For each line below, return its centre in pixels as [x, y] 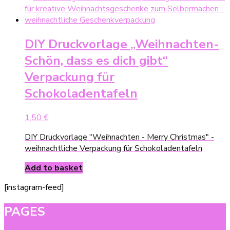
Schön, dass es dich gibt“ [96, 60]
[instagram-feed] [34, 187]
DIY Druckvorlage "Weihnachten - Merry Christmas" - [119, 137]
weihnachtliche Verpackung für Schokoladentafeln [113, 148]
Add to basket [54, 168]
